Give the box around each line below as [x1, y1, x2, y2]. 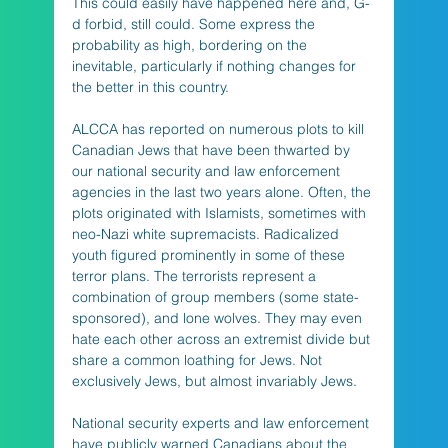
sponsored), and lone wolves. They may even [71, 308, 366, 327]
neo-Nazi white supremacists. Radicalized [71, 224, 343, 243]
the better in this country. [71, 77, 229, 96]
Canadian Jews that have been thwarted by [71, 140, 354, 159]
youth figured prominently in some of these [71, 245, 349, 264]
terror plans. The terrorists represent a [71, 266, 320, 285]
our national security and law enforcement [71, 161, 344, 180]
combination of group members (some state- [71, 287, 359, 306]
